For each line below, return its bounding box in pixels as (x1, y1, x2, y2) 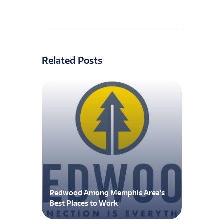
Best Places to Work (49, 198, 118, 207)
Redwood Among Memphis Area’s (49, 188, 165, 197)
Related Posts (42, 54, 102, 66)
